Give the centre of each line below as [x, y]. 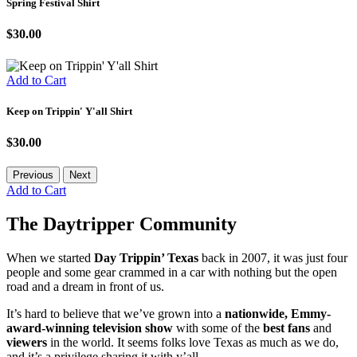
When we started [50, 258]
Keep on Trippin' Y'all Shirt [69, 111]
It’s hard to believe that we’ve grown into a [116, 314]
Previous [33, 175]
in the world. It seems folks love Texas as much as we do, [193, 342]
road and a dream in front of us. [85, 286]
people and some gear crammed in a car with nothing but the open [172, 272]
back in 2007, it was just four [273, 258]
